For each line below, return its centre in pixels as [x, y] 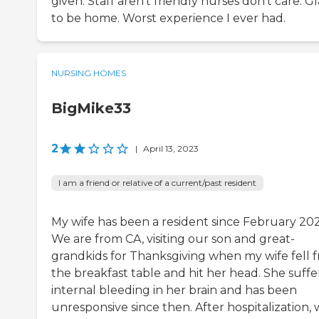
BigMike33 [91, 109]
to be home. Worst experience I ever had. [168, 19]
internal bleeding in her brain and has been [174, 291]
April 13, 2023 [171, 149]
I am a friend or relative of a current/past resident [157, 183]
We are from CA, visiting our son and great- [173, 239]
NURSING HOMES [89, 73]
